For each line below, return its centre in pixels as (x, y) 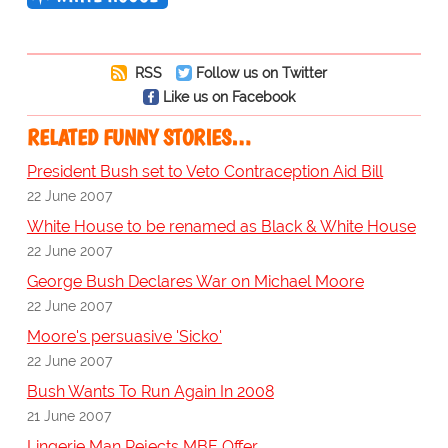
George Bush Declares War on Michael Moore (195, 282)
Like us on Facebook (228, 97)
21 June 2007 (68, 416)
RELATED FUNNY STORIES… (138, 138)
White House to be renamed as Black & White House (221, 227)
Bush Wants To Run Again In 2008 (150, 392)
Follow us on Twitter (261, 73)
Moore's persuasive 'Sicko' (124, 337)
